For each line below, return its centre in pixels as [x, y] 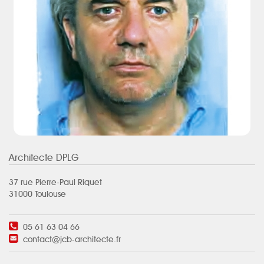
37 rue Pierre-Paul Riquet [55, 183]
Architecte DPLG [44, 158]
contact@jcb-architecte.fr [72, 240]
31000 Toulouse [37, 194]
